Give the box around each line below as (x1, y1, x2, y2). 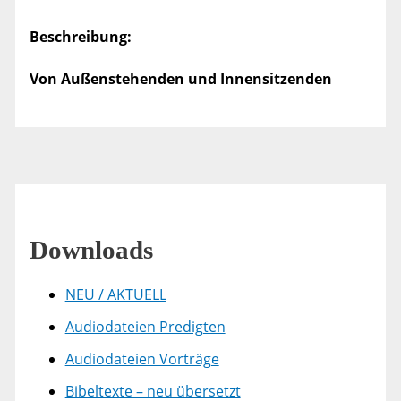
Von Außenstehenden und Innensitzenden (29, 68, 332, 89)
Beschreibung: (29, 26, 132, 47)
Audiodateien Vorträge (64, 348, 219, 369)
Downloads (29, 235, 153, 264)
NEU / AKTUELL (64, 284, 166, 304)
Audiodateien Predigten (64, 316, 226, 337)
